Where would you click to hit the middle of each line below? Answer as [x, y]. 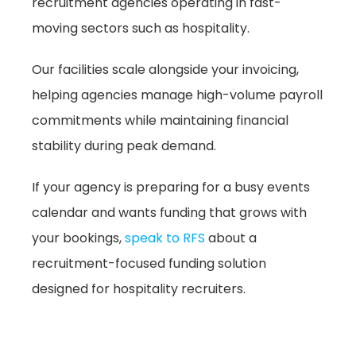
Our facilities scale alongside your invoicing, [165, 70]
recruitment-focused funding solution [149, 264]
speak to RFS [165, 238]
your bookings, [78, 238]
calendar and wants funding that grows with [169, 213]
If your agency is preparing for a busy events [171, 188]
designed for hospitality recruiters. [139, 289]
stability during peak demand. [124, 146]
